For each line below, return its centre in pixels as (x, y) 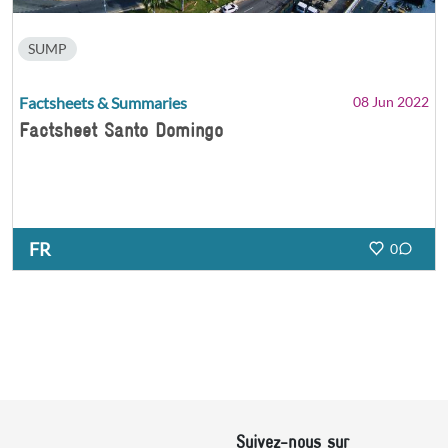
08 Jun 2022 (391, 101)
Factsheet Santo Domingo (121, 129)
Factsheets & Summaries (103, 102)
